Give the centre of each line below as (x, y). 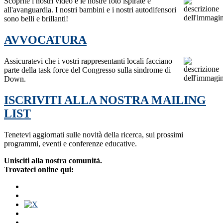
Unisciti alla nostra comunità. (53, 160)
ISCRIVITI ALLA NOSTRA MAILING (105, 100)
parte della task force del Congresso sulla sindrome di (87, 70)
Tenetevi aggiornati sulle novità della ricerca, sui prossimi (94, 134)
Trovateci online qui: (39, 169)
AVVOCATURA (45, 40)
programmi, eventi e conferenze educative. (70, 143)
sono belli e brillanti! (36, 19)
